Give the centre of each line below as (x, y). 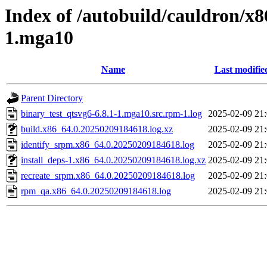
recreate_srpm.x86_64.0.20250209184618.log (108, 176)
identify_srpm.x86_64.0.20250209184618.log (108, 145)
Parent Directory (52, 98)
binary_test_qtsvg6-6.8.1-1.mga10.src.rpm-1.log (111, 114)
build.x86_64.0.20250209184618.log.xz (97, 129)
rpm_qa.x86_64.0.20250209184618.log (96, 191)
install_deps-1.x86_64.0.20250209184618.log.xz (113, 160)
